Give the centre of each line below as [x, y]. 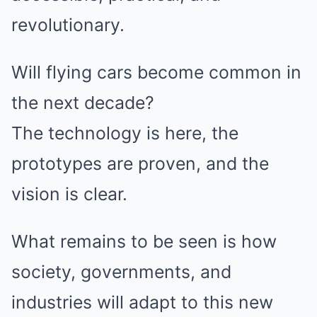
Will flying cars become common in [156, 72]
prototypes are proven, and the [140, 163]
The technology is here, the [125, 133]
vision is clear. [69, 194]
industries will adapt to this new [142, 302]
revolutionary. [68, 24]
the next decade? [83, 102]
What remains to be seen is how [144, 241]
